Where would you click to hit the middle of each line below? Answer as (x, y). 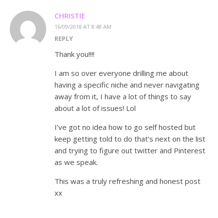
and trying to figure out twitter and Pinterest (130, 151)
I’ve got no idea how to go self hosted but (125, 127)
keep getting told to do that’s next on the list (130, 139)
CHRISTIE (70, 16)
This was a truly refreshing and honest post (127, 181)
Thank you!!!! (74, 54)
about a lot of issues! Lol (95, 108)
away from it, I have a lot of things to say (123, 97)
